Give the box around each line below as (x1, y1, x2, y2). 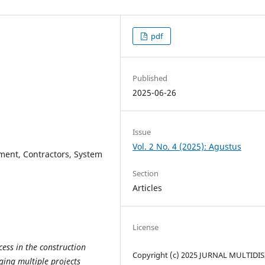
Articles (132, 182, 163, 193)
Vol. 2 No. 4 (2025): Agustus (132, 140, 242, 152)
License (132, 221, 159, 232)
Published (132, 72, 168, 83)
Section (132, 167, 159, 179)
